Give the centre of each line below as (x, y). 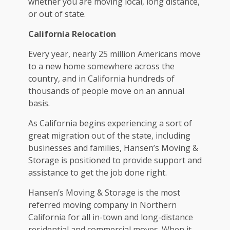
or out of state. (57, 14)
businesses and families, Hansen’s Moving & (113, 148)
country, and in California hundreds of (101, 78)
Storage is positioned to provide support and (115, 160)
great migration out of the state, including (109, 135)
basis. (39, 103)
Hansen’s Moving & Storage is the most (104, 192)
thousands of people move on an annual (106, 91)
